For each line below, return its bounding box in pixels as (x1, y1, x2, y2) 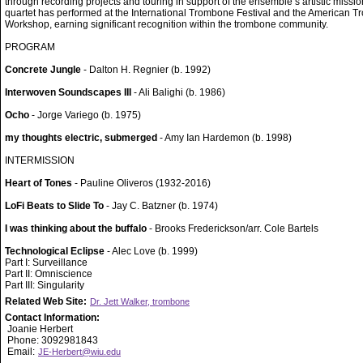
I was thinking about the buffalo (5, 223, 147, 234)
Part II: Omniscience (5, 268, 92, 280)
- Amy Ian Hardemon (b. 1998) (160, 132, 292, 143)
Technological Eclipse (5, 246, 105, 257)
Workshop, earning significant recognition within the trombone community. (5, 19, 328, 30)
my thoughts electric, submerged (5, 132, 160, 143)
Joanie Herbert (5, 323, 73, 335)
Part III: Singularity (5, 280, 84, 291)
